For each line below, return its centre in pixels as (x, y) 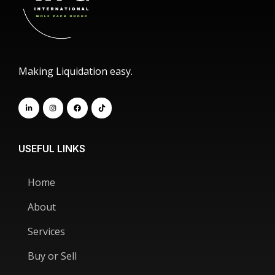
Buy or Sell (52, 256)
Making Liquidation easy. (76, 71)
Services (46, 231)
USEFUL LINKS (52, 148)
